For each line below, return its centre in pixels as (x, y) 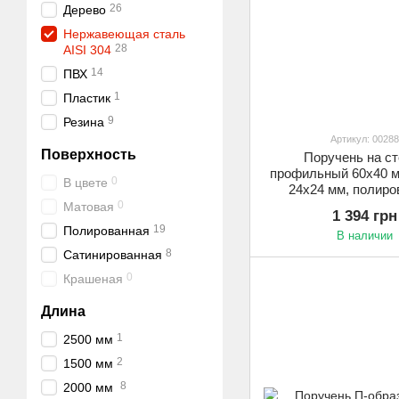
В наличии (365, 236)
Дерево (85, 10)
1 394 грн (365, 216)
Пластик (87, 98)
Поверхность (89, 155)
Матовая (89, 207)
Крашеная (93, 279)
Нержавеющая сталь (124, 34)
